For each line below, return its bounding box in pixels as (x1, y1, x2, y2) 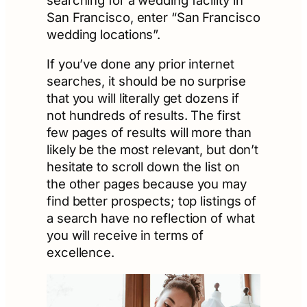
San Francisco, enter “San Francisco (47, 9, 260, 25)
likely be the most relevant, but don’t (47, 142, 259, 158)
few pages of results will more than (47, 125, 251, 140)
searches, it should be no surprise (47, 73, 246, 89)
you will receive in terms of (47, 228, 204, 243)
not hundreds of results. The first (47, 108, 241, 123)
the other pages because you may (47, 176, 247, 192)
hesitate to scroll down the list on (47, 159, 240, 175)
